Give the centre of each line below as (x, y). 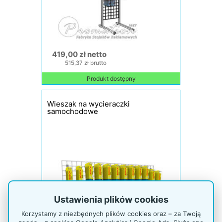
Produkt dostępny (111, 79)
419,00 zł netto (79, 54)
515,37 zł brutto (86, 63)
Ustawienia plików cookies (111, 199)
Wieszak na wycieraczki (88, 104)
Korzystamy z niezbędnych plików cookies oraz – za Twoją (111, 214)
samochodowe (73, 111)
